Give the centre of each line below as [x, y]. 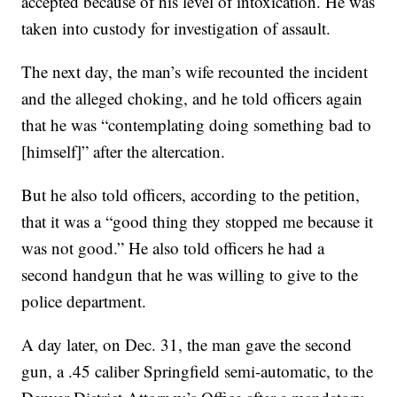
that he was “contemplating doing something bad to [197, 125]
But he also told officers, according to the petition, [191, 195]
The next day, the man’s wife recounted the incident [195, 72]
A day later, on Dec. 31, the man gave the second [187, 345]
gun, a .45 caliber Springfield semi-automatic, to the [198, 371]
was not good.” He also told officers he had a [173, 248]
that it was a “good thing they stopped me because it [198, 222]
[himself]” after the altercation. [124, 152]
